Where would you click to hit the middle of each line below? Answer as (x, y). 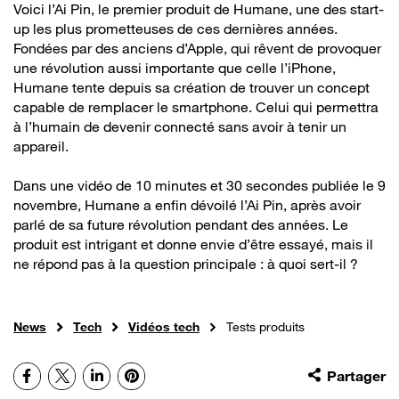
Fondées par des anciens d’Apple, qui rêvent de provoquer (197, 48)
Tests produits (265, 326)
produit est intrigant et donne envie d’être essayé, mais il (193, 244)
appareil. (41, 146)
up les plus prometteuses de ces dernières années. (175, 28)
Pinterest (166, 375)
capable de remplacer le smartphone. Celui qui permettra (196, 106)
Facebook (62, 375)
